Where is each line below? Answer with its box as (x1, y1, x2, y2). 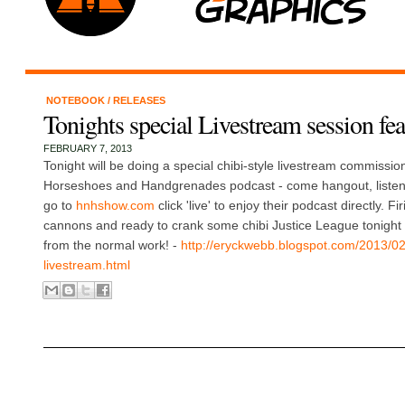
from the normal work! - (42, 238, 181, 252)
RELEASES (112, 95, 165, 106)
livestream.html (42, 258, 130, 272)
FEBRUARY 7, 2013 (42, 143, 132, 154)
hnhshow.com (75, 198, 155, 212)
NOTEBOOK (45, 95, 108, 106)
